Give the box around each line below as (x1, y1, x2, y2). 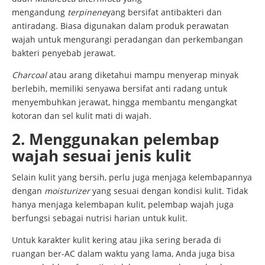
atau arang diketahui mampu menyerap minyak (47, 69, 238, 80)
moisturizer (44, 185, 90, 196)
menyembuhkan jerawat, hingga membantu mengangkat (12, 96, 237, 108)
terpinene (67, 6, 106, 18)
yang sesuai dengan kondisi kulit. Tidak (90, 185, 248, 196)
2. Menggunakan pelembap (12, 128, 219, 150)
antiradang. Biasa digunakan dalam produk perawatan (12, 20, 229, 31)
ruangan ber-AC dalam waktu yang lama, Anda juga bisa (12, 247, 235, 259)
